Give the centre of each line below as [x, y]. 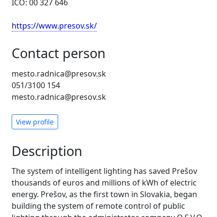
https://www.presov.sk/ [54, 26]
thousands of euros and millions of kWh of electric [104, 183]
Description [47, 151]
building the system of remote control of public [98, 206]
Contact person [59, 53]
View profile [35, 122]
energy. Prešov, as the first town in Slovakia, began [104, 194]
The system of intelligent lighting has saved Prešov [104, 171]
